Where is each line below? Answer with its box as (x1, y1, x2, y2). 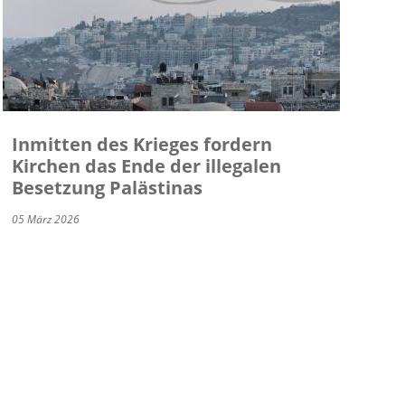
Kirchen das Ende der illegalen (11, 154, 281, 179)
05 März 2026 (11, 212, 80, 228)
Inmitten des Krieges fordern (11, 132, 272, 157)
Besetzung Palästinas (11, 175, 202, 201)
